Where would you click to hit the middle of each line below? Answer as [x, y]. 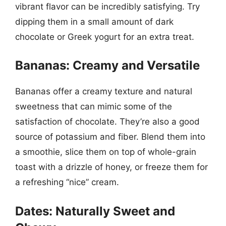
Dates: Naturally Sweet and [95, 211]
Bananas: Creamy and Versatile [107, 65]
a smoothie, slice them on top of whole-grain [106, 152]
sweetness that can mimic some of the [94, 106]
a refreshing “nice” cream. [67, 182]
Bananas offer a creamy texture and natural [104, 91]
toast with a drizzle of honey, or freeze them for [111, 167]
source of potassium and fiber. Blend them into [110, 137]
